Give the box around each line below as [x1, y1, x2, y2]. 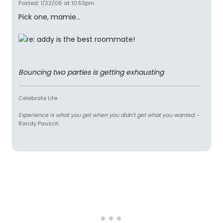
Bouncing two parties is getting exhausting [18, 67, 164, 78]
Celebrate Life [18, 94, 57, 103]
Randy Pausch [18, 119, 59, 128]
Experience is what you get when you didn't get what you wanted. [18, 111, 195, 119]
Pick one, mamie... [18, 12, 81, 22]
